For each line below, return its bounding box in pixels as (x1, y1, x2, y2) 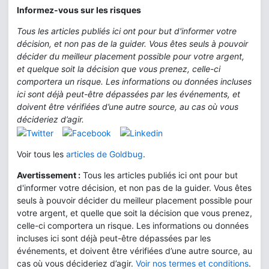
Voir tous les (17, 148, 66, 159)
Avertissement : (17, 169, 80, 180)
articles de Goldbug (66, 148, 143, 159)
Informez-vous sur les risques (17, 5, 141, 15)
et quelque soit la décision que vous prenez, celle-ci (17, 64, 220, 74)
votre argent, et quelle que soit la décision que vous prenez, (17, 207, 252, 218)
